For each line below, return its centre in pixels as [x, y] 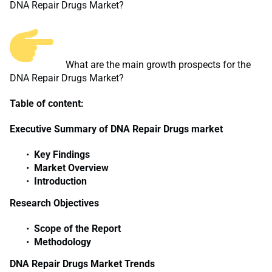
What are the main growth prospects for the [157, 65]
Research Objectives [54, 203]
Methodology [63, 242]
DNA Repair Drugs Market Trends [82, 264]
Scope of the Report [77, 229]
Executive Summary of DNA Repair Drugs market [116, 129]
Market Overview [71, 168]
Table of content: [47, 104]
